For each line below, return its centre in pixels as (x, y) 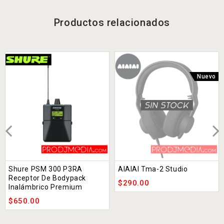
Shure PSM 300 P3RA (45, 169)
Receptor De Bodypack (47, 178)
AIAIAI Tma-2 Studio (153, 169)
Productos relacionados (112, 22)
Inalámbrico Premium (45, 187)
